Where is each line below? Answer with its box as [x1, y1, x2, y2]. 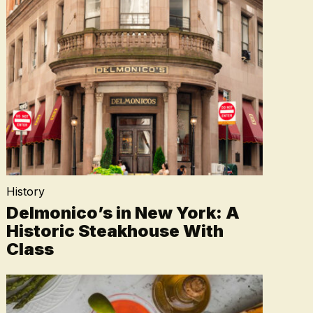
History [6, 184, 45, 198]
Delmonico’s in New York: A [6, 203, 240, 223]
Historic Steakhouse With [6, 221, 224, 241]
